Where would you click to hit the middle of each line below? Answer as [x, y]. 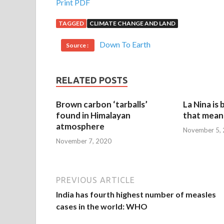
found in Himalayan [93, 115]
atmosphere [80, 126]
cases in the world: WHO [102, 206]
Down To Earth [125, 44]
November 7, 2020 [84, 141]
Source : [78, 45]
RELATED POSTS [92, 80]
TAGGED [71, 23]
